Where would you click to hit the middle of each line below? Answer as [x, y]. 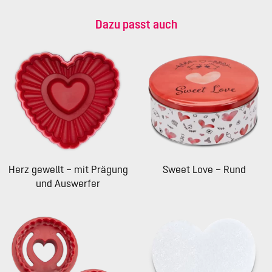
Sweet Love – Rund [204, 170]
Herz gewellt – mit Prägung [68, 170]
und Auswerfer [68, 184]
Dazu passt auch [136, 24]
